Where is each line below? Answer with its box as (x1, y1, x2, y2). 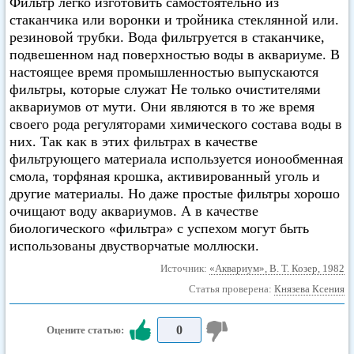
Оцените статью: (47, 324, 127, 336)
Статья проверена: (189, 283, 274, 295)
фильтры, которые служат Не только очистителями (9, 81, 321, 97)
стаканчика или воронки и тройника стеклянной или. (9, 12, 339, 28)
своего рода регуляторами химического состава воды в (9, 116, 342, 132)
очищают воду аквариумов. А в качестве (9, 203, 258, 219)
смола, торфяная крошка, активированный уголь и (9, 168, 320, 184)
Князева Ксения (274, 283, 345, 295)
